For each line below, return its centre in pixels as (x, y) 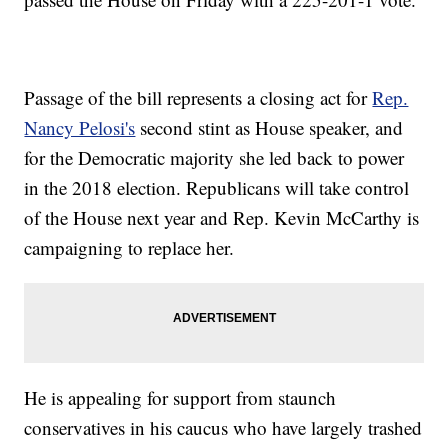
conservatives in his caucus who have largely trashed (223, 428)
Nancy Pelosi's (80, 128)
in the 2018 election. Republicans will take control (217, 188)
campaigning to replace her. (129, 248)
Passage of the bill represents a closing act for (198, 98)
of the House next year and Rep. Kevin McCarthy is (222, 218)
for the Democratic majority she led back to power (214, 158)
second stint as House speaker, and (269, 128)
